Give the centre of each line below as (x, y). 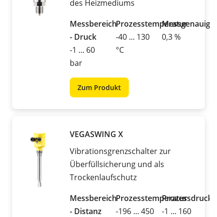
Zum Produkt (99, 88)
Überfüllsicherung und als (117, 164)
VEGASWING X (96, 134)
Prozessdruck (187, 198)
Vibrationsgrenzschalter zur (120, 151)
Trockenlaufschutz (103, 178)
